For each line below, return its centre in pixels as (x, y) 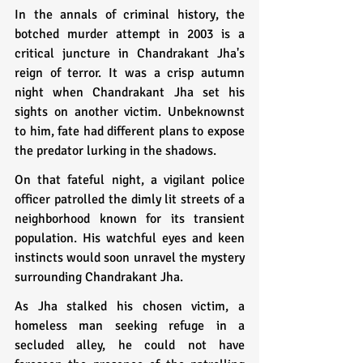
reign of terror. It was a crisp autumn (130, 73)
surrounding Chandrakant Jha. (99, 277)
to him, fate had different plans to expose (130, 131)
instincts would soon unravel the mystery (130, 257)
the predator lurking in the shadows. (115, 150)
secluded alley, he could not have (130, 345)
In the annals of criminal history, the (130, 14)
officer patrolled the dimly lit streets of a (130, 199)
